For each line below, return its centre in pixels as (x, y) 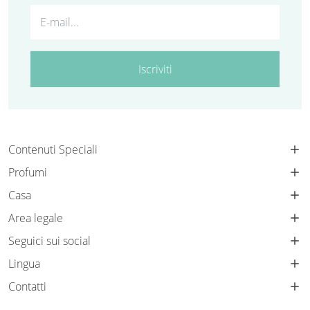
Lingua (24, 263)
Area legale (36, 218)
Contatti (27, 286)
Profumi (28, 172)
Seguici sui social (49, 240)
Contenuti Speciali (53, 149)
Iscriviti (155, 69)
